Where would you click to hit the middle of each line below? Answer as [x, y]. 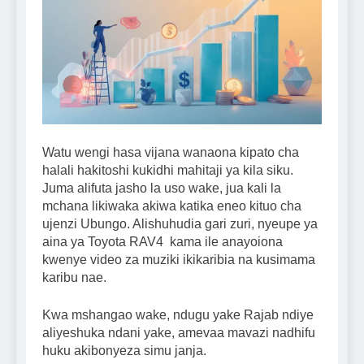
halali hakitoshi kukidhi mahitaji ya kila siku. [168, 171]
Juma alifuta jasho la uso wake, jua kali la [162, 188]
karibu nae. [74, 278]
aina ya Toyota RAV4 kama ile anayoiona [162, 242]
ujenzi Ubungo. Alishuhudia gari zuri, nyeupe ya [180, 224]
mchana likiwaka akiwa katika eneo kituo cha [172, 206]
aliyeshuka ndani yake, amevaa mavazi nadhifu [179, 333]
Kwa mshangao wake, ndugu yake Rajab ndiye [178, 315]
